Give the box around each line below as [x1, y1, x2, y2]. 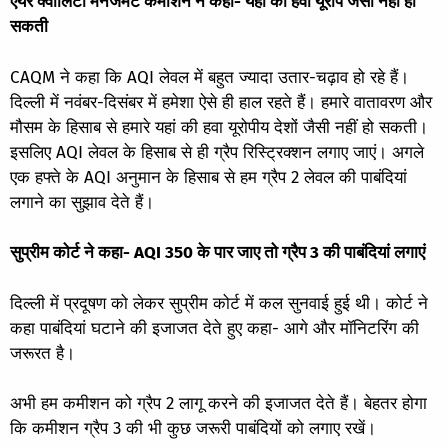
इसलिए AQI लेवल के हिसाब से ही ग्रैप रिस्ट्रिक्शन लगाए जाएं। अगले [10, 141, 424, 163]
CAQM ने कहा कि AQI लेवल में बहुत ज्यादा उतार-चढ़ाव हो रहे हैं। [10, 66, 409, 88]
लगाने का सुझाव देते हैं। [10, 191, 154, 213]
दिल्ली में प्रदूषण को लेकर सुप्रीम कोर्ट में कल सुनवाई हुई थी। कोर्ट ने [10, 292, 428, 314]
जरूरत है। [10, 342, 75, 364]
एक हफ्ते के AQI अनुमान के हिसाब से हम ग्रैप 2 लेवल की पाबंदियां [10, 166, 407, 188]
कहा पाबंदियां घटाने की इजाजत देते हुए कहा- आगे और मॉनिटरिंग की [10, 317, 419, 339]
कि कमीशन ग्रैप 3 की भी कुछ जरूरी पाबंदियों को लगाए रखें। [10, 418, 376, 439]
